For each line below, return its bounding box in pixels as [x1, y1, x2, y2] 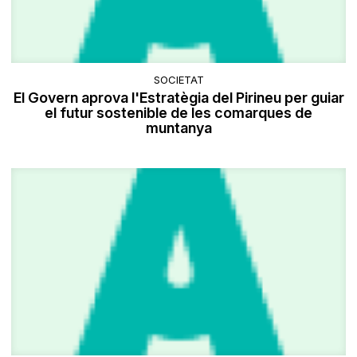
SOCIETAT [153, 73, 204, 87]
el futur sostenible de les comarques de [45, 104, 312, 122]
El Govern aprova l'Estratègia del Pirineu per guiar [13, 89, 344, 107]
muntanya [145, 120, 212, 137]
